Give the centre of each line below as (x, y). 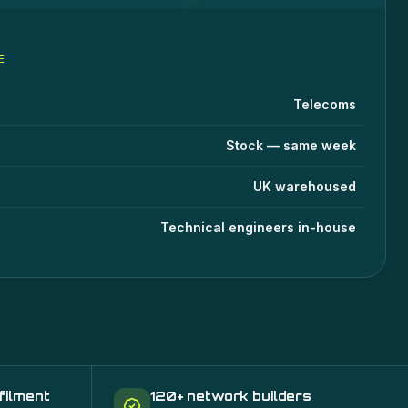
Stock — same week (291, 145)
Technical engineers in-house (258, 227)
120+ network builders (231, 396)
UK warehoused (304, 186)
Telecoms (324, 104)
